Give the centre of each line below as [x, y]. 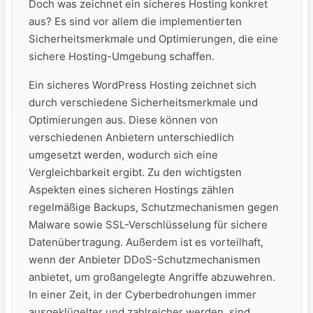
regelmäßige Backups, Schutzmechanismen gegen [154, 207]
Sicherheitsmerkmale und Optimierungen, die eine [153, 38]
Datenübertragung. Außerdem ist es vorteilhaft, [146, 242]
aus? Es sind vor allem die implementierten [135, 21]
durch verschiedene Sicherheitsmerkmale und [143, 102]
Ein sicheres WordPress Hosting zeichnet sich [143, 85]
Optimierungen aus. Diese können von [123, 119]
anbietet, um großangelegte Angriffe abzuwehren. [152, 277]
